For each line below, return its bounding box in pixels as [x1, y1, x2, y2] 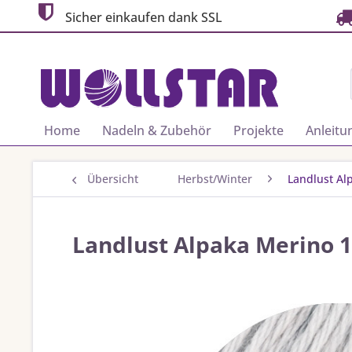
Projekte [233, 122, 284, 139]
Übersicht [87, 171, 138, 186]
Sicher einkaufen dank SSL [59, 9, 223, 26]
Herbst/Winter [178, 171, 252, 186]
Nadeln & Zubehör [102, 122, 211, 139]
